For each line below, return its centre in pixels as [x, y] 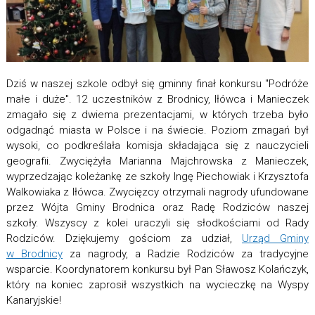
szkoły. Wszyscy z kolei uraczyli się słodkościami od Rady [157, 223]
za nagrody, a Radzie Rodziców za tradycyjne [186, 254]
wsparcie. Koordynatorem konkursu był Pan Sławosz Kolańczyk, [157, 270]
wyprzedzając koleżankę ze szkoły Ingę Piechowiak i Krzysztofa [157, 177]
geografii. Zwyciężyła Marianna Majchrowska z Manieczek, [157, 161]
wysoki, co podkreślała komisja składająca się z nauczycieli [157, 146]
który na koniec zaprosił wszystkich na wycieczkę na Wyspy [157, 285]
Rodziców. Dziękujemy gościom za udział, [124, 239]
